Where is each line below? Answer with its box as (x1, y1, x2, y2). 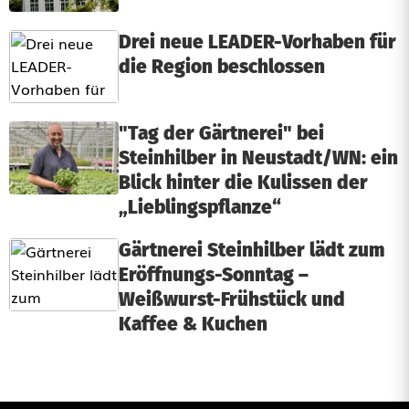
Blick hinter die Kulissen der (119, 172, 368, 194)
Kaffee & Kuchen (119, 313, 267, 336)
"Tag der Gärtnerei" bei (119, 122, 324, 145)
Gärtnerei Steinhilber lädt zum (119, 239, 384, 262)
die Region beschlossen (119, 56, 325, 79)
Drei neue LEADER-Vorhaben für (119, 31, 396, 54)
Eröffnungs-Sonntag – (119, 264, 309, 287)
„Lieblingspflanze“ (119, 196, 281, 219)
